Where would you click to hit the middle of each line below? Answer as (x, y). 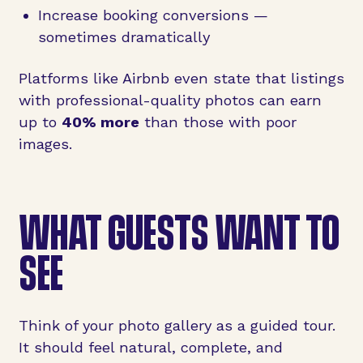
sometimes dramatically (124, 37)
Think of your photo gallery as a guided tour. (177, 325)
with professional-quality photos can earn (170, 100)
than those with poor (218, 122)
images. (45, 144)
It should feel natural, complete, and (150, 347)
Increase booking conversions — (153, 15)
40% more (100, 122)
